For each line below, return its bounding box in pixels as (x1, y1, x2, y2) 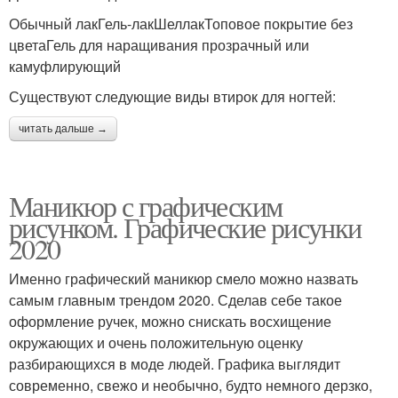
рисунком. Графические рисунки (9, 208, 362, 247)
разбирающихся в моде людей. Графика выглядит (9, 354, 340, 375)
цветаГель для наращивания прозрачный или (9, 35, 309, 56)
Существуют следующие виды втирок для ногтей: (9, 86, 336, 107)
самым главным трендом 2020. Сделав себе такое (9, 290, 342, 311)
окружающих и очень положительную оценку (9, 332, 303, 354)
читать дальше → (19, 123, 107, 136)
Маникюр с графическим (9, 187, 283, 226)
